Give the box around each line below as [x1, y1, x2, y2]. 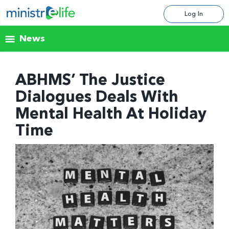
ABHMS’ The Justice [15, 73, 165, 88]
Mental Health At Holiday [15, 107, 207, 122]
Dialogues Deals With [15, 90, 178, 105]
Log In [184, 10, 203, 18]
